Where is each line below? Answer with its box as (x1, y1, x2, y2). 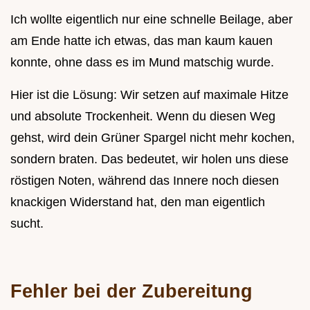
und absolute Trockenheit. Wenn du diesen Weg (10, 109, 275, 123)
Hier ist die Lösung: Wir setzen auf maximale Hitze (10, 87, 289, 102)
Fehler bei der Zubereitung (10, 280, 253, 302)
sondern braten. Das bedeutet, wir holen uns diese (10, 152, 289, 166)
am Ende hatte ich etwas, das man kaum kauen (10, 33, 273, 48)
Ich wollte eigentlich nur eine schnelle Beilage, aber (10, 12, 293, 26)
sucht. (10, 216, 44, 230)
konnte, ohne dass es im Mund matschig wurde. (10, 55, 274, 69)
